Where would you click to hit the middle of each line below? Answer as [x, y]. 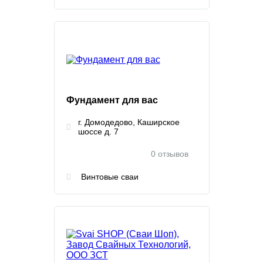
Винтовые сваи [109, 177]
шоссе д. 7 [98, 131]
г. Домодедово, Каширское [129, 122]
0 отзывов [169, 154]
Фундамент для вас [112, 100]
